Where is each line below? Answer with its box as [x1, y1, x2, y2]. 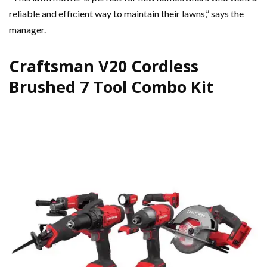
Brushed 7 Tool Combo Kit [9, 76, 213, 98]
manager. [9, 24, 46, 36]
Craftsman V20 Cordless [9, 55, 198, 77]
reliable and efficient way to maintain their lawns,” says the [9, 8, 244, 20]
